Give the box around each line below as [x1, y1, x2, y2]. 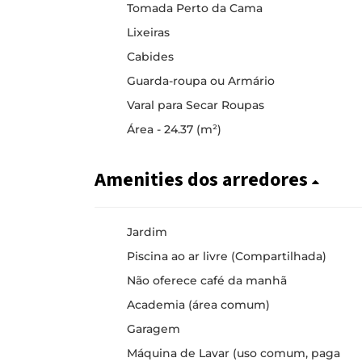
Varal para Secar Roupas [127, 98, 264, 112]
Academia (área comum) [127, 297, 270, 312]
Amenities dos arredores [95, 167, 312, 192]
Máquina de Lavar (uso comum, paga [127, 346, 340, 360]
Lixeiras [127, 25, 170, 40]
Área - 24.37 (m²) [127, 122, 221, 137]
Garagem [127, 322, 180, 336]
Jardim [127, 225, 167, 239]
